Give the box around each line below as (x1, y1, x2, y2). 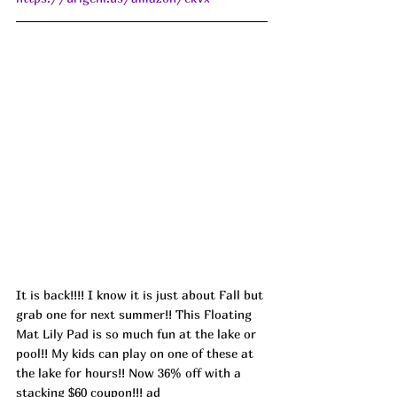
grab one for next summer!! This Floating (16, 306, 255, 322)
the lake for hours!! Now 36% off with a (16, 364, 245, 380)
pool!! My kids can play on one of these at (16, 345, 257, 361)
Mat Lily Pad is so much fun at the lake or (16, 325, 260, 341)
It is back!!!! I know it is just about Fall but (16, 286, 267, 302)
